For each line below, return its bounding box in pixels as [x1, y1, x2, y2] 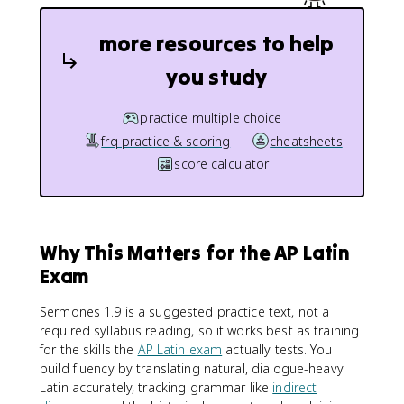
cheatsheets [270, 132, 343, 150]
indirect [272, 378, 317, 396]
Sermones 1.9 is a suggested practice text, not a [40, 302, 330, 320]
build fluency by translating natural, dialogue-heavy [40, 359, 344, 377]
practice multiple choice [140, 109, 282, 126]
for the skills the [40, 340, 138, 358]
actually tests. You [222, 340, 332, 358]
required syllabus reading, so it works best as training [40, 321, 360, 339]
